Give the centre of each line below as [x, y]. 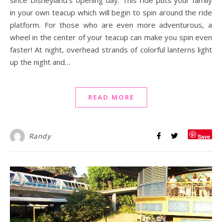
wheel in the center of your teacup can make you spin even [111, 37]
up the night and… [40, 62]
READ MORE [111, 97]
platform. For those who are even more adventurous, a [111, 25]
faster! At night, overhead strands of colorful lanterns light [111, 49]
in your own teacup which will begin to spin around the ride [111, 12]
